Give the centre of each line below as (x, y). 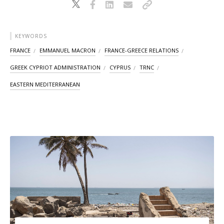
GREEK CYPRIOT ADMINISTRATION (55, 67)
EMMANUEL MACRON (67, 50)
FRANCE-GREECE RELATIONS (141, 50)
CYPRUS (120, 67)
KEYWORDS (31, 36)
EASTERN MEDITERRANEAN (45, 84)
